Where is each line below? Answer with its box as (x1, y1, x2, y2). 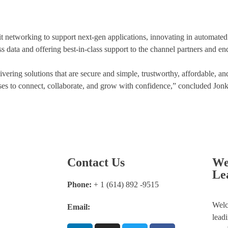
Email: (67, 203, 90, 212)
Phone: (67, 180, 92, 189)
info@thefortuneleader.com (92, 203, 180, 212)
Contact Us (67, 156, 125, 169)
